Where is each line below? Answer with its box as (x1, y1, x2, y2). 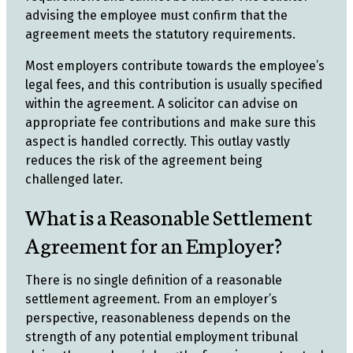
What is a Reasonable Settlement (25, 201, 312, 231)
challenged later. (25, 172, 123, 187)
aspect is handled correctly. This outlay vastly (25, 134, 290, 149)
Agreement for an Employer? (25, 229, 282, 259)
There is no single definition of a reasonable (25, 273, 282, 288)
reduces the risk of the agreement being (25, 153, 262, 168)
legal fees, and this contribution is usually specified (25, 77, 323, 92)
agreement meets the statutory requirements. (25, 27, 295, 42)
